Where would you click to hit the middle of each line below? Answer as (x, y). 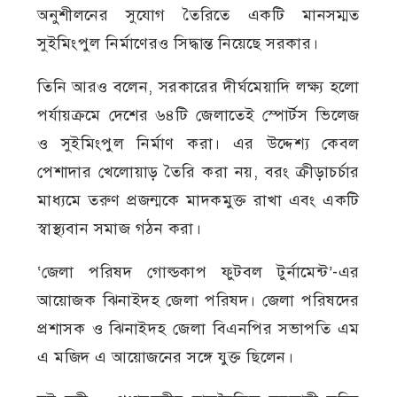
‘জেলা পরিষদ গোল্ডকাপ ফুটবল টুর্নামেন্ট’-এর (198, 272)
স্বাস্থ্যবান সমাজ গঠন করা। (120, 229)
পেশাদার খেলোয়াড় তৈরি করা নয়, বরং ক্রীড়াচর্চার (198, 172)
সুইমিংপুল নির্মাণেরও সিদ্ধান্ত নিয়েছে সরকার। (178, 44)
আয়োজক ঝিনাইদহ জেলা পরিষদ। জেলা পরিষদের (198, 301)
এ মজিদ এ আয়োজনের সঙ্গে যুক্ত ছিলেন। (166, 358)
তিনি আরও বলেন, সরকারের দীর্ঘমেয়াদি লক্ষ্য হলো (198, 87)
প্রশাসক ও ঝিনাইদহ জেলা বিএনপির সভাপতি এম (198, 329)
